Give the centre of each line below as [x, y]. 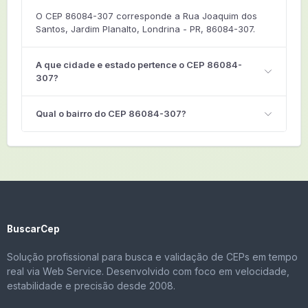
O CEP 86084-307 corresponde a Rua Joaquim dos [146, 16]
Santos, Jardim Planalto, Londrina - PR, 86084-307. [145, 29]
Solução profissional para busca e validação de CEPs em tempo [152, 257]
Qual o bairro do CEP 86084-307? [111, 113]
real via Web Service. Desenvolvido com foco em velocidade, [148, 271]
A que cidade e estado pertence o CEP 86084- [139, 65]
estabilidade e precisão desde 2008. [91, 286]
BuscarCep [33, 229]
